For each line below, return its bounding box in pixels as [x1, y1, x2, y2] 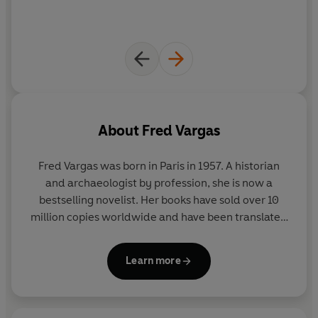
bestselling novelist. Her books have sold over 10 [39, 192, 279, 207]
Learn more [126, 254, 181, 267]
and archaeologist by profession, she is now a [45, 175, 273, 190]
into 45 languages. [113, 226, 205, 241]
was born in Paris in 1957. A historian [98, 158, 280, 172]
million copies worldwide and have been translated [31, 209, 287, 224]
